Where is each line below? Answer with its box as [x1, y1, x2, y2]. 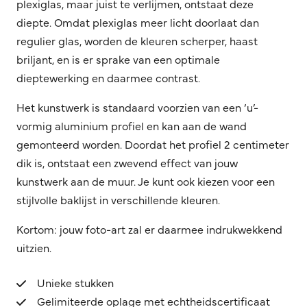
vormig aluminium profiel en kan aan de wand [16, 117, 247, 133]
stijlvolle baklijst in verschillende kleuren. [16, 191, 220, 207]
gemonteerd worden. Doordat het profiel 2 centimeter [16, 136, 289, 151]
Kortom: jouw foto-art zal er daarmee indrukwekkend [16, 221, 282, 236]
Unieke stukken [37, 274, 114, 290]
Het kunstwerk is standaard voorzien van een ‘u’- [16, 99, 258, 114]
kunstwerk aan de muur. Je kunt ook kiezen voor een [16, 173, 275, 188]
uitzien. [16, 239, 51, 255]
